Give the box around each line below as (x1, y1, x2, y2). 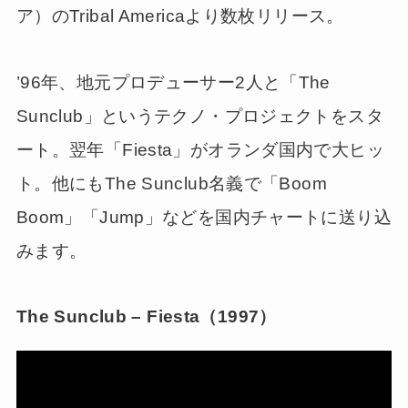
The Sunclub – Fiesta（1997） (15, 307, 277, 327)
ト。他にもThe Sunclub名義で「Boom (15, 173, 327, 193)
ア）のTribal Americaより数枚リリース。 (15, 5, 344, 25)
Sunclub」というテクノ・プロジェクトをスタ (15, 106, 383, 126)
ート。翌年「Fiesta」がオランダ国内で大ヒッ (15, 139, 384, 159)
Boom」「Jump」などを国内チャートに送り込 (15, 207, 392, 227)
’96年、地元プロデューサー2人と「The (15, 72, 331, 92)
